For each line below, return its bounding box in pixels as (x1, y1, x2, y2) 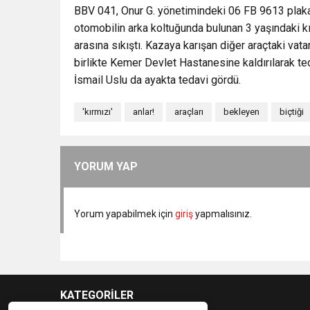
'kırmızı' (82, 106, 113, 117)
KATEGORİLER (60, 288, 134, 302)
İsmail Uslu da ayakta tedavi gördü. (74, 73, 241, 86)
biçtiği (280, 106, 304, 117)
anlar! (133, 106, 154, 117)
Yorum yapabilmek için (74, 208, 175, 219)
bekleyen (224, 106, 259, 117)
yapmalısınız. (193, 208, 252, 219)
